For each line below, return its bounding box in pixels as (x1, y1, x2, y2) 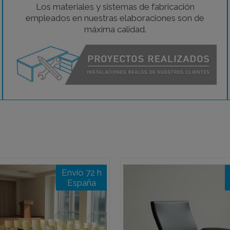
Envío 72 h (61, 167, 102, 178)
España (67, 177, 96, 188)
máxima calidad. (84, 24, 146, 34)
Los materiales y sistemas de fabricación (35, 1, 195, 12)
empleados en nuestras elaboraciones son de (26, 12, 204, 23)
